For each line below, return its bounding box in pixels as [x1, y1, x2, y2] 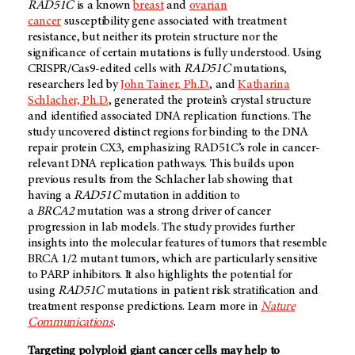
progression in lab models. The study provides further [28, 221, 296, 235]
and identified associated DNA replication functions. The [28, 110, 312, 124]
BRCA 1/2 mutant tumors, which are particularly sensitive [28, 253, 319, 266]
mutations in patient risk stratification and [106, 284, 319, 298]
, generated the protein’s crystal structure [108, 94, 312, 108]
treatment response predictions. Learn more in [28, 300, 261, 314]
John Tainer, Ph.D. [120, 78, 210, 92]
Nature [261, 300, 296, 314]
